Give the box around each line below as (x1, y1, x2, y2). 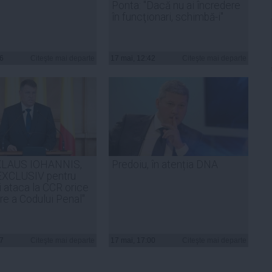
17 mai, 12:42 (110, 53, 155, 63)
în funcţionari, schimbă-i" (112, 10, 223, 23)
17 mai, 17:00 (110, 236, 155, 245)
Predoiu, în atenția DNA (112, 158, 218, 171)
